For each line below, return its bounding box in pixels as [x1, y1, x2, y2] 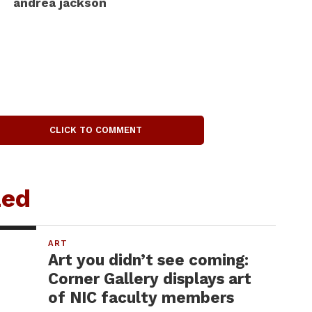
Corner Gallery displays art [48, 270, 252, 288]
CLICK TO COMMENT [49, 125, 143, 135]
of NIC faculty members [48, 288, 235, 306]
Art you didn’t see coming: [48, 251, 249, 269]
